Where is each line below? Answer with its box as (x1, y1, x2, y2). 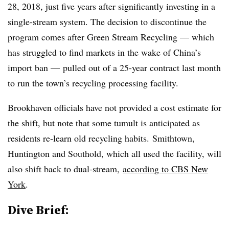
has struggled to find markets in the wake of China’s (8, 46, 201, 58)
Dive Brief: (8, 201, 69, 218)
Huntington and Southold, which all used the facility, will (8, 147, 221, 159)
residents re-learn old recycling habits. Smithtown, (8, 132, 195, 144)
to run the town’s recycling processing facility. (8, 77, 178, 89)
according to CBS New (123, 163, 208, 175)
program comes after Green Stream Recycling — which (8, 31, 214, 43)
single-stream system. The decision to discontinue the (8, 15, 207, 28)
